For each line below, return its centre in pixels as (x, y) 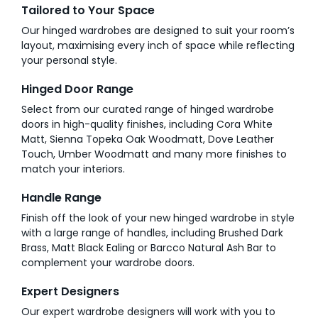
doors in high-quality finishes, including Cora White (147, 124)
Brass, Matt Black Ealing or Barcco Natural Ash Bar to (149, 247)
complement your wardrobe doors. (108, 262)
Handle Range (61, 197)
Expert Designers (70, 291)
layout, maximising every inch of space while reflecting (158, 45)
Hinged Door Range (77, 89)
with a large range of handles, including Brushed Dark (152, 232)
